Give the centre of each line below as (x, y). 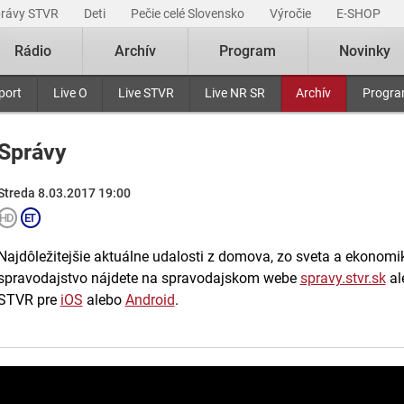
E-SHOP (360, 14)
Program (248, 51)
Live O (70, 93)
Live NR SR (235, 93)
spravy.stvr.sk (343, 278)
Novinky (365, 51)
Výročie (292, 14)
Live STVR (146, 93)
